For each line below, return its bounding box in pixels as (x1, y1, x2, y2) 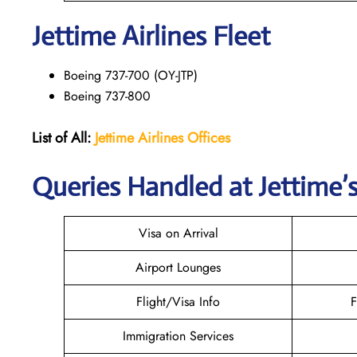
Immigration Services (123, 326, 233, 345)
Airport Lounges (135, 257, 221, 277)
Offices (187, 127, 230, 148)
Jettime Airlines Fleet (32, 19, 270, 53)
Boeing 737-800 (64, 86, 151, 105)
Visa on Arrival (138, 223, 218, 242)
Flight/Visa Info (136, 292, 220, 311)
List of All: (32, 127, 91, 148)
